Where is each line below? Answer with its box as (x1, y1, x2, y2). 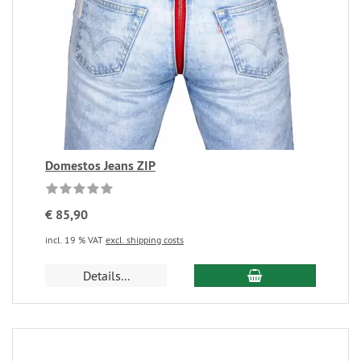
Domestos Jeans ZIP (45, 157, 156, 174)
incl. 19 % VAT (45, 234, 106, 246)
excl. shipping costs (106, 234, 184, 246)
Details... (82, 268, 130, 284)
